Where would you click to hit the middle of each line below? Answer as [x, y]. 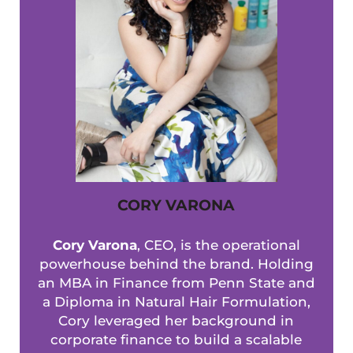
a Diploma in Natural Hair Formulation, [176, 301]
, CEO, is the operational [218, 245]
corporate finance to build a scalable [176, 339]
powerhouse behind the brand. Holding [176, 264]
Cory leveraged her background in [176, 320]
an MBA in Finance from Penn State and [176, 282]
